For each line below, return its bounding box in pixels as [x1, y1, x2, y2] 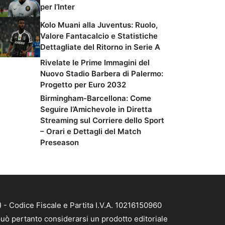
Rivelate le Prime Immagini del [40, 58, 150, 67]
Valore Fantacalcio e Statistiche [40, 31, 158, 41]
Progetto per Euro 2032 [40, 80, 126, 89]
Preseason [40, 138, 79, 147]
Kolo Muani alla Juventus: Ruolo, [40, 20, 158, 30]
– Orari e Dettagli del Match [40, 127, 141, 136]
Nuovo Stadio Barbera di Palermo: [40, 69, 163, 78]
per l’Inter [40, 2, 75, 12]
